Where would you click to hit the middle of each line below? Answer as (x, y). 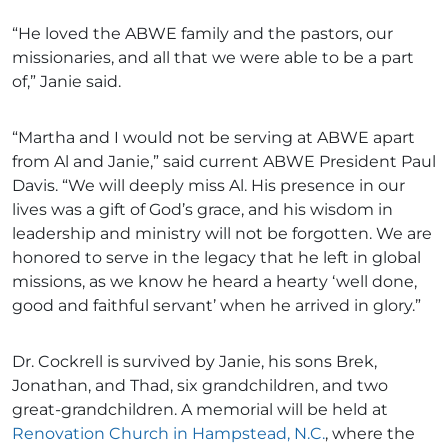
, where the (370, 434)
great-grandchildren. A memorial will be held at (200, 410)
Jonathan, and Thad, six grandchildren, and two (200, 386)
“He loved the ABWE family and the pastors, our (202, 34)
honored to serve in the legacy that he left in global (216, 258)
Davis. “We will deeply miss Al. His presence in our (208, 186)
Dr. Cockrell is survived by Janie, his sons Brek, (194, 362)
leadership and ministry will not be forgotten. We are (222, 234)
